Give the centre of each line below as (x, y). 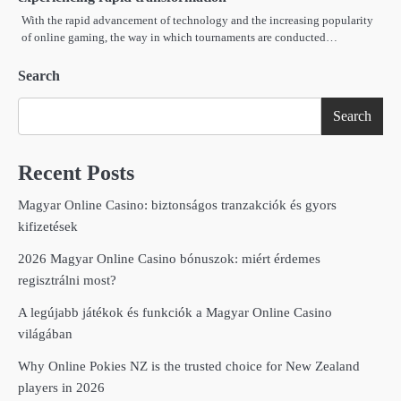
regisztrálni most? (67, 281)
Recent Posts (76, 173)
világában (45, 334)
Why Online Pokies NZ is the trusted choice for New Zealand (189, 367)
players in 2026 (61, 388)
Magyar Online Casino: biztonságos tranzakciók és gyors (177, 205)
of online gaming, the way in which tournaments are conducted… (179, 38)
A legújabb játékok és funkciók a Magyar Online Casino (175, 313)
